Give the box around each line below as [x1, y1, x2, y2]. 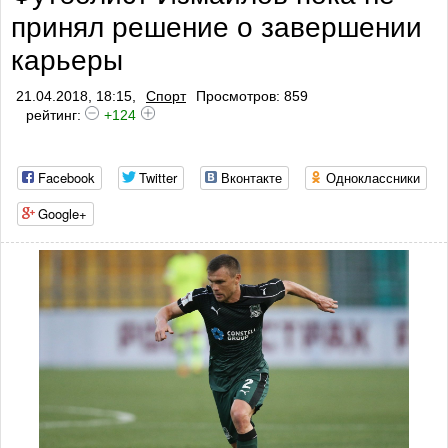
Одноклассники [326, 168, 420, 187]
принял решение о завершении [11, 12, 422, 43]
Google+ [38, 204, 87, 223]
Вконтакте [221, 168, 282, 187]
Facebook [38, 168, 95, 187]
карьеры [11, 45, 123, 76]
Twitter [139, 168, 177, 187]
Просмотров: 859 [196, 88, 308, 104]
